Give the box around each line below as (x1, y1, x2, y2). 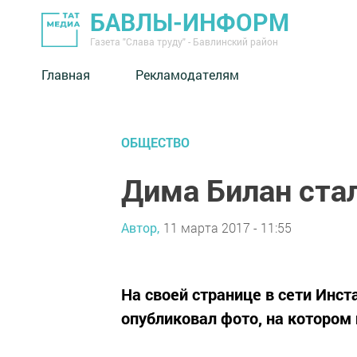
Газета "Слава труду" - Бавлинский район (90, 35, 278, 48)
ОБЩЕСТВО (121, 134, 190, 151)
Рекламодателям (135, 65, 239, 83)
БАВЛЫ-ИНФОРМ (90, 6, 289, 37)
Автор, (121, 218, 159, 236)
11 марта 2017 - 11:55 (163, 218, 292, 236)
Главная (41, 65, 90, 83)
